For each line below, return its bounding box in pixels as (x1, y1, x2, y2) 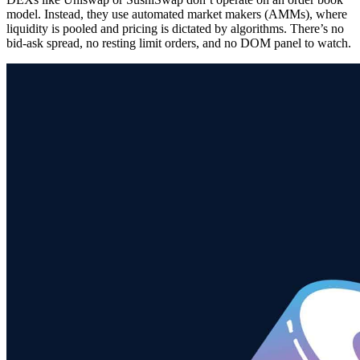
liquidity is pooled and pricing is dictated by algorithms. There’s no (6, 22, 344, 36)
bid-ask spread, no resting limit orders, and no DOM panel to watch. (6, 36, 351, 51)
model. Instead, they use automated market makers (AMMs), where (6, 7, 347, 22)
